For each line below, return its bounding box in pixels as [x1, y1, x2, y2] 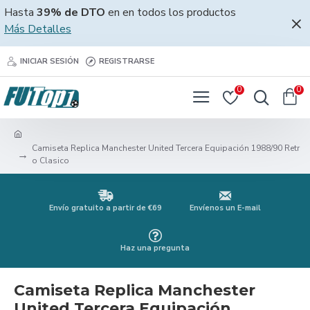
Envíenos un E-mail [190, 203, 261, 213]
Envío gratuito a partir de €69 [49, 203, 162, 213]
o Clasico [32, 155, 69, 166]
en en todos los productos [105, 5, 236, 20]
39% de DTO [37, 5, 105, 20]
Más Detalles [4, 21, 71, 37]
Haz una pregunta [120, 243, 190, 253]
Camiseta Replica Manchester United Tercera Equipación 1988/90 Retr [32, 143, 300, 154]
